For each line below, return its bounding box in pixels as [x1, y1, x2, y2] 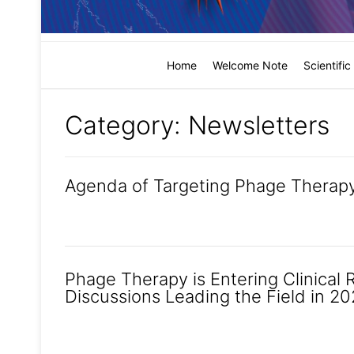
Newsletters [188, 110, 330, 141]
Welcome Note [213, 58, 288, 73]
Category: [65, 110, 188, 141]
